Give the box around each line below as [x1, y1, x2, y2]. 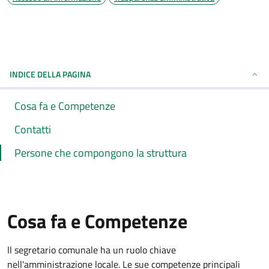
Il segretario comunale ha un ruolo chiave [7, 243, 176, 257]
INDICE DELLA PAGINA [10, 68, 91, 80]
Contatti [14, 121, 51, 138]
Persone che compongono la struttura [14, 145, 187, 161]
